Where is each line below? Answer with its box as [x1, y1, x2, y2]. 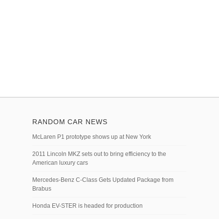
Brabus [32, 185, 51, 192]
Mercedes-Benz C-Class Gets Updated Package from [32, 176, 174, 183]
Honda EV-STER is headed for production [32, 202, 143, 209]
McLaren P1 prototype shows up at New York [32, 133, 151, 140]
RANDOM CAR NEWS [32, 118, 108, 126]
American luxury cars [32, 159, 88, 166]
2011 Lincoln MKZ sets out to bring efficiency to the [32, 151, 166, 157]
